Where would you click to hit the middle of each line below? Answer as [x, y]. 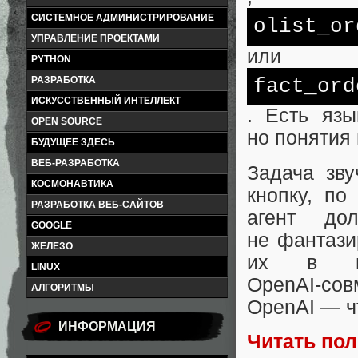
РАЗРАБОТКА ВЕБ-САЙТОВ [97, 205]
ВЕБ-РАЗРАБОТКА [76, 163]
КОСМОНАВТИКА [72, 184]
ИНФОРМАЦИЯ [107, 326]
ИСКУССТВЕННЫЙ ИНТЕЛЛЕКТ [106, 101]
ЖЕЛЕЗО [52, 246]
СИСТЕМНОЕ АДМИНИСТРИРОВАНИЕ [123, 18]
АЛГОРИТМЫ [63, 288]
